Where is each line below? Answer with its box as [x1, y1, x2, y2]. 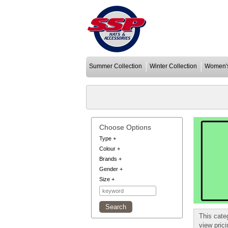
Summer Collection [89, 63, 142, 70]
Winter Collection [150, 63, 197, 70]
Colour [99, 146, 116, 152]
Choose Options [99, 123, 151, 131]
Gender [99, 166, 118, 172]
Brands [99, 156, 117, 162]
